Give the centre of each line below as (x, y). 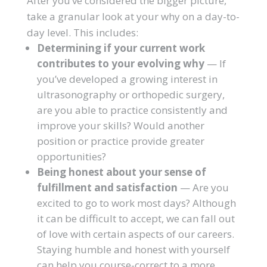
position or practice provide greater (120, 141)
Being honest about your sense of (121, 172)
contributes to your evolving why (120, 63)
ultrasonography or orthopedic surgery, (131, 94)
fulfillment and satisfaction (108, 187)
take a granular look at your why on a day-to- (133, 16)
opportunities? (71, 156)
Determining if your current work (121, 48)
